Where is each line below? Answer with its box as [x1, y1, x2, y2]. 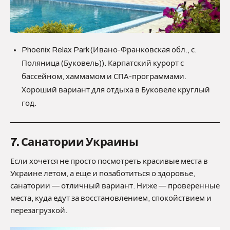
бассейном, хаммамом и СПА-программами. [22, 72, 186, 81]
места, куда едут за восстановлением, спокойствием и [10, 194, 212, 203]
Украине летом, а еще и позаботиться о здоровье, [10, 169, 195, 178]
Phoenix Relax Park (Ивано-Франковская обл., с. [22, 46, 197, 54]
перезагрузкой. [10, 206, 67, 215]
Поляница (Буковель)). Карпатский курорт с [22, 59, 184, 68]
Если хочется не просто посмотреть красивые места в [10, 157, 208, 166]
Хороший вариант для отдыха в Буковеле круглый [22, 86, 210, 94]
